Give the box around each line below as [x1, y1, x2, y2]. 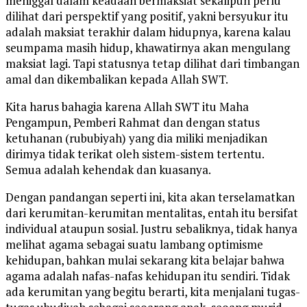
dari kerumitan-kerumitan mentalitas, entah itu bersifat [5, 205, 298, 221]
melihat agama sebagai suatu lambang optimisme [5, 236, 263, 253]
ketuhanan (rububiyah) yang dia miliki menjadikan [5, 130, 267, 147]
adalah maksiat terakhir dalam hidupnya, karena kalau [5, 24, 291, 40]
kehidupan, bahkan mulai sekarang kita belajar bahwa [5, 252, 284, 269]
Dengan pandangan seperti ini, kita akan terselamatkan [5, 189, 295, 206]
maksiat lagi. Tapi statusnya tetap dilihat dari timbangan [5, 56, 299, 72]
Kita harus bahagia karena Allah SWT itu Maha [5, 99, 249, 115]
